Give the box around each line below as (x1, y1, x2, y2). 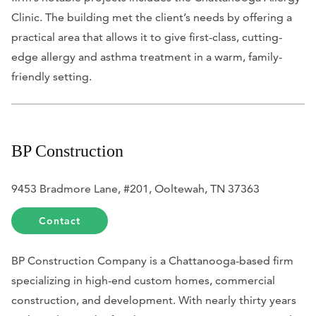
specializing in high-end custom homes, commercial (11, 274, 275, 288)
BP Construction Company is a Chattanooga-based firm (11, 254, 293, 268)
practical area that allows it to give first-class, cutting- (11, 30, 282, 44)
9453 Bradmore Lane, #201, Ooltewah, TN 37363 (11, 182, 260, 196)
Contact (39, 214, 81, 228)
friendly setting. (11, 70, 92, 84)
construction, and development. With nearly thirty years (11, 293, 296, 308)
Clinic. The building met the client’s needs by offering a (11, 11, 292, 25)
